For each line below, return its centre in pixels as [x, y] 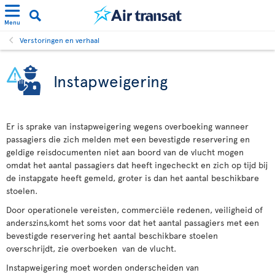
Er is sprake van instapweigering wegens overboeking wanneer [127, 126]
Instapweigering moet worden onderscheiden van [103, 267]
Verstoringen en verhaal [60, 40]
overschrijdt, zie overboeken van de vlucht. [91, 248]
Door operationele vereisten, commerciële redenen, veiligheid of [134, 210]
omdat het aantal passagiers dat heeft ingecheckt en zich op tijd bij [137, 165]
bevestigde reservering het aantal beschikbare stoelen [112, 235]
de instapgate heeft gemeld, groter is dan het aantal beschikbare [133, 178]
